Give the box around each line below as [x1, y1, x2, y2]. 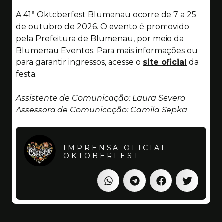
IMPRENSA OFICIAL [63, 143, 167, 153]
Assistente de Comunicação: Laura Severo [16, 93, 187, 103]
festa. [16, 69, 37, 79]
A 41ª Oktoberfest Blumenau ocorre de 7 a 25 [16, 9, 196, 19]
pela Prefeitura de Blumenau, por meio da [16, 33, 184, 43]
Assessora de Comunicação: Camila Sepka [16, 105, 187, 114]
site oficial [143, 57, 187, 67]
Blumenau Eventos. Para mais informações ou [16, 45, 198, 55]
